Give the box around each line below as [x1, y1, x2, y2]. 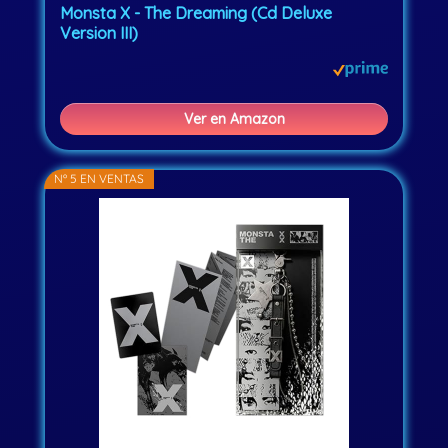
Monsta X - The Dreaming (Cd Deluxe [60, 3, 333, 24]
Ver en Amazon [183, 110, 285, 129]
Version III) [60, 23, 139, 44]
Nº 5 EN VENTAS [54, 171, 145, 187]
